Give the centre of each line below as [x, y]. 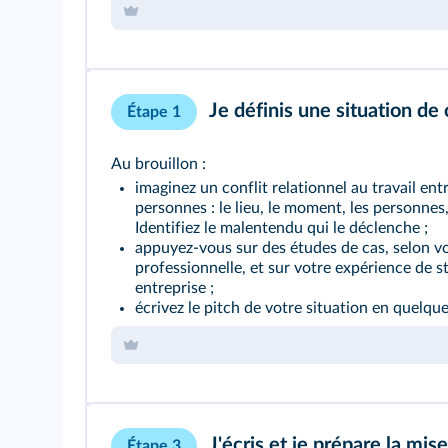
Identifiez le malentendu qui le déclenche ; [281, 228]
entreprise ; [174, 288]
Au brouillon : [158, 164]
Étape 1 [154, 112]
